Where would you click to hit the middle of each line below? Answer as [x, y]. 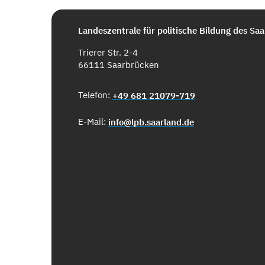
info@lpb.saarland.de [151, 122]
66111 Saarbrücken [119, 65]
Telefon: [95, 95]
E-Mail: [93, 122]
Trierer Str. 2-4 [108, 53]
